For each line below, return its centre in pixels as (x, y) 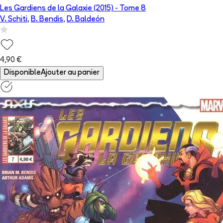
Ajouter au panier (70, 73)
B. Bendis (47, 20)
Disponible (22, 73)
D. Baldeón (86, 20)
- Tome (127, 9)
